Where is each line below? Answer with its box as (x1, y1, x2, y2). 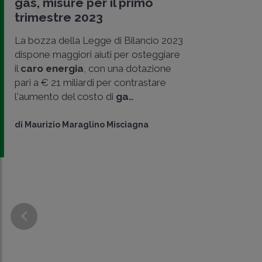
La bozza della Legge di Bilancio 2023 (15, 34, 183, 46)
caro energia (20, 62, 84, 74)
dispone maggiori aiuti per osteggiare (15, 48, 180, 60)
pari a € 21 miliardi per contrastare (15, 76, 166, 88)
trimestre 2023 (15, 9, 103, 25)
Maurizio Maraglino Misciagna (25, 119, 149, 129)
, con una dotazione (84, 62, 171, 74)
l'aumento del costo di (15, 90, 116, 102)
